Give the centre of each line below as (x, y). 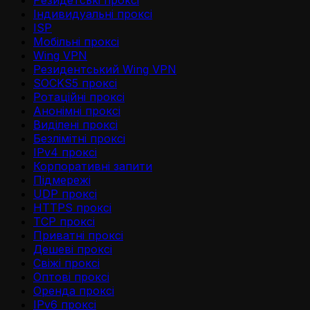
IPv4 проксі (65, 153)
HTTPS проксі (72, 208)
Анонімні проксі (77, 111)
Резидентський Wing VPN (105, 70)
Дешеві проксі (73, 249)
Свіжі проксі (66, 263)
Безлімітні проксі (79, 139)
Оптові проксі (71, 277)
